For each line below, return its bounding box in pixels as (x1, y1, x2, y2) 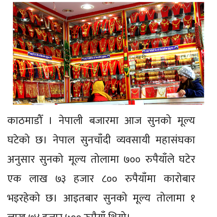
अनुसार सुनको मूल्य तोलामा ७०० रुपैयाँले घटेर (7, 150, 195, 169)
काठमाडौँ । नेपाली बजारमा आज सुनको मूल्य (7, 111, 195, 130)
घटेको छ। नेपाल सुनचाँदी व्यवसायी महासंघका (7, 131, 195, 149)
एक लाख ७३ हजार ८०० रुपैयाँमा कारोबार (7, 170, 195, 188)
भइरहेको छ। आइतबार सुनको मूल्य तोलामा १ (7, 189, 195, 207)
